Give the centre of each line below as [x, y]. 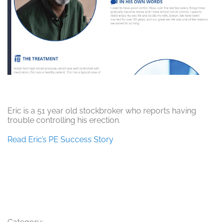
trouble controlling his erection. [64, 120]
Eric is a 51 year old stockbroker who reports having [102, 111]
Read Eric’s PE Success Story [60, 139]
